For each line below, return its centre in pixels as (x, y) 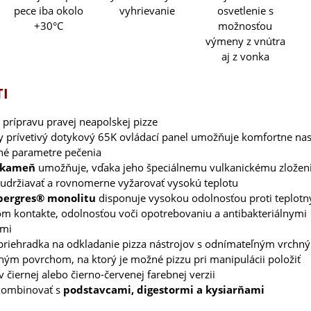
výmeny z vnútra (245, 41)
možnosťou (245, 25)
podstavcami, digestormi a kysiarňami (164, 289)
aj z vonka (245, 56)
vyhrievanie (147, 11)
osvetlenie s (245, 10)
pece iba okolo (48, 11)
